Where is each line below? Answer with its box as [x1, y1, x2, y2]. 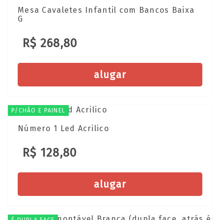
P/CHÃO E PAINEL [11, 107, 66, 114]
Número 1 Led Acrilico [18, 123, 109, 133]
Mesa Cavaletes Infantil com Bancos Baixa [18, 5, 195, 15]
